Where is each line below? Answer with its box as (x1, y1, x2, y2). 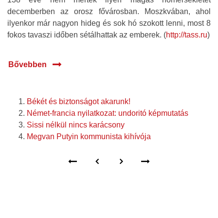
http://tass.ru (166, 31, 207, 39)
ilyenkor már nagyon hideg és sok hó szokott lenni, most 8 (7, 19, 211, 27)
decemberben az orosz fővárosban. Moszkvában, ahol (7, 7, 211, 16)
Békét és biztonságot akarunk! (27, 97, 130, 106)
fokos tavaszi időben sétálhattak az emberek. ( (7, 31, 166, 39)
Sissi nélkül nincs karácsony (27, 121, 125, 129)
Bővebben (8, 60, 47, 69)
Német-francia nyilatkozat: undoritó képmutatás (27, 109, 188, 117)
